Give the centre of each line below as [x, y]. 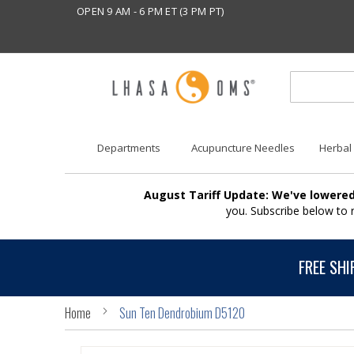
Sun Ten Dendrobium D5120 [182, 313]
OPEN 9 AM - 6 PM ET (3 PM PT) [151, 11]
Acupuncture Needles [243, 148]
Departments [128, 148]
